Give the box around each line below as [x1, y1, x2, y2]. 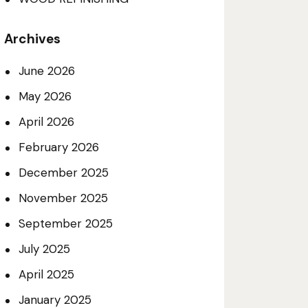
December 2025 [18, 164, 109, 180]
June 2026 [18, 63, 75, 78]
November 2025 [18, 190, 108, 206]
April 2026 [18, 113, 74, 129]
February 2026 [18, 139, 99, 155]
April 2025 [18, 266, 74, 282]
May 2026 [18, 88, 71, 104]
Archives [4, 30, 61, 48]
